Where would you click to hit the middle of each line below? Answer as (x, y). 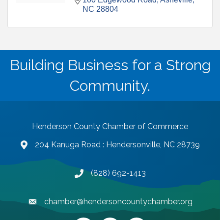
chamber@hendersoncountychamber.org (118, 202)
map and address (52, 146)
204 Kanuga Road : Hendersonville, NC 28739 (117, 145)
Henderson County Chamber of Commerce (110, 127)
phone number (100, 174)
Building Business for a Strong (110, 65)
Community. (110, 86)
